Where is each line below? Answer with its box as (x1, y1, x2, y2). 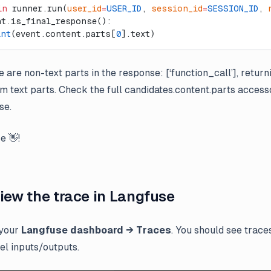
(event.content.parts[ (11, 29, 116, 39)
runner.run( (7, 4, 67, 13)
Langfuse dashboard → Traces (21, 224, 171, 236)
